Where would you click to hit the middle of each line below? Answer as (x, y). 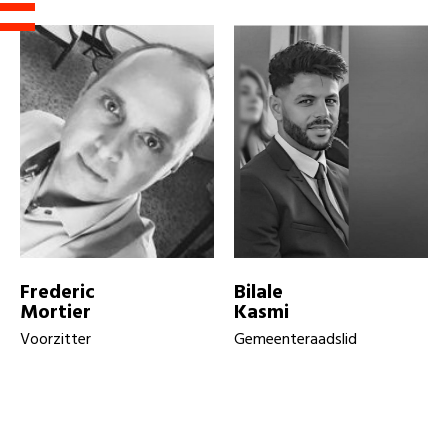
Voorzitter (55, 339)
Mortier (55, 312)
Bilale (258, 292)
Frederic (57, 292)
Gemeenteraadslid (295, 339)
